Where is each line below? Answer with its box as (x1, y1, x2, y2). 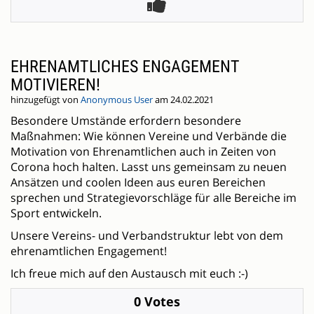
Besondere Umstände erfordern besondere (11, 113, 241, 129)
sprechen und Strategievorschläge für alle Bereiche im (11, 190, 296, 206)
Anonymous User (81, 94, 153, 107)
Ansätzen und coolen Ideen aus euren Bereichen (11, 175, 266, 191)
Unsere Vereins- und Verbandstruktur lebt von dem (11, 228, 283, 244)
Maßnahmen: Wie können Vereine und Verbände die (11, 128, 287, 144)
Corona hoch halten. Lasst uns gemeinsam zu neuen (11, 159, 287, 175)
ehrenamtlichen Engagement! (11, 243, 167, 259)
